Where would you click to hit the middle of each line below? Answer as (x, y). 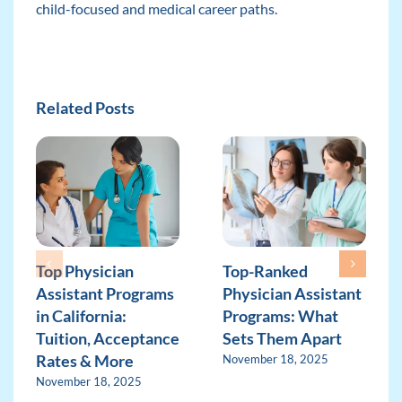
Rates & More (84, 360)
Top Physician (84, 271)
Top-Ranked (265, 271)
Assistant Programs (105, 293)
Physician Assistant (292, 293)
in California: (81, 315)
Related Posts (85, 108)
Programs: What (280, 315)
